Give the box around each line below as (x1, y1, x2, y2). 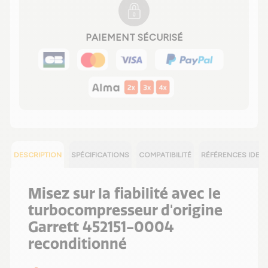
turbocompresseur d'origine (28, 201, 223, 220)
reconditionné (28, 234, 127, 253)
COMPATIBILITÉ (139, 151, 191, 160)
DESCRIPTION (14, 151, 62, 160)
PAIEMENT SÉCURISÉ (85, 31, 183, 43)
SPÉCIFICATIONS (71, 151, 129, 160)
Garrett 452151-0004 (28, 218, 174, 236)
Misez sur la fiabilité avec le (28, 184, 221, 203)
